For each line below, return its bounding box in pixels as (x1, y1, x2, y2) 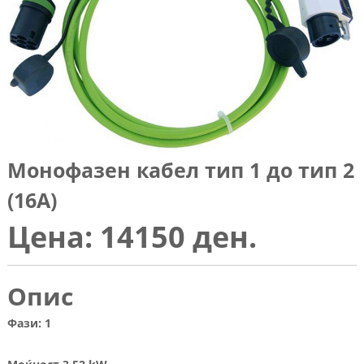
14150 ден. (92, 217, 257, 258)
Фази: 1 (6, 315, 51, 331)
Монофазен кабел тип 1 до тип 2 (6, 156, 354, 184)
